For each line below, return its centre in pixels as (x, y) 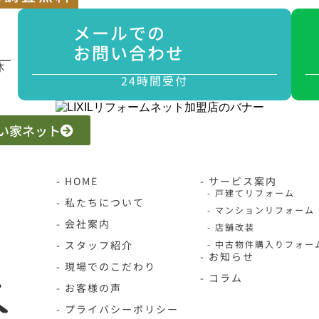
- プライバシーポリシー (117, 309)
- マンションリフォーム (261, 210)
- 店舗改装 (231, 227)
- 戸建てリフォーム (251, 193)
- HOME (77, 181)
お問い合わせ (129, 52)
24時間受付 (155, 80)
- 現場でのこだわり (106, 266)
